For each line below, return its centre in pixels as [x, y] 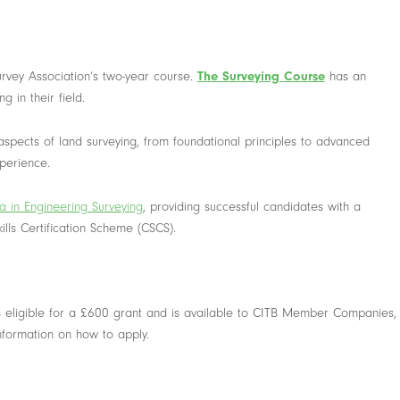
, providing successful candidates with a [251, 207]
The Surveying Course [261, 76]
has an [345, 76]
